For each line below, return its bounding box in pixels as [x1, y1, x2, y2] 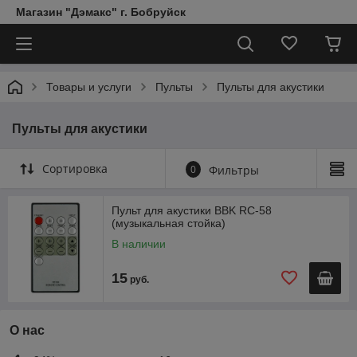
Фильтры [209, 163, 259, 178]
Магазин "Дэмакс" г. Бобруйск [16, 6, 186, 18]
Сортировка [42, 161, 108, 176]
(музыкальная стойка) [112, 217, 226, 229]
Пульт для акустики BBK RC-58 [112, 204, 272, 217]
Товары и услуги [46, 80, 131, 93]
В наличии [112, 237, 166, 250]
